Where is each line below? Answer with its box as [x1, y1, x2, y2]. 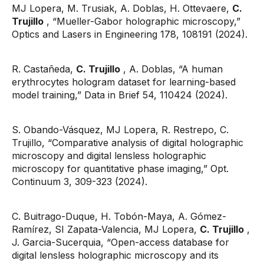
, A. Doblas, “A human [120, 63, 223, 75]
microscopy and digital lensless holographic [12, 150, 206, 161]
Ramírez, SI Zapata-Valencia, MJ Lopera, [12, 223, 200, 235]
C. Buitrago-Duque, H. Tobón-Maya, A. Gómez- [12, 210, 226, 222]
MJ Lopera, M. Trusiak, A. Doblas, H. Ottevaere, [12, 2, 232, 14]
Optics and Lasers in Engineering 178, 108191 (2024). [12, 28, 250, 40]
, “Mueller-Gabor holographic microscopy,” [44, 15, 240, 27]
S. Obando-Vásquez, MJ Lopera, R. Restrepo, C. [12, 124, 229, 136]
